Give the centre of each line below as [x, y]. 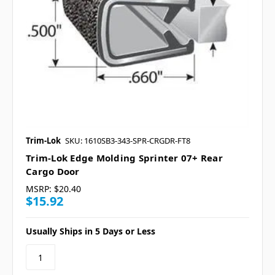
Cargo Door [53, 172]
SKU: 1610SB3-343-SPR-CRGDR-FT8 [128, 141]
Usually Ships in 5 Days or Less [91, 231]
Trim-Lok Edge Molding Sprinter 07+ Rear [124, 158]
